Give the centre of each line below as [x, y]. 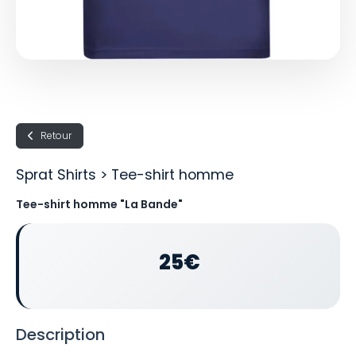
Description [60, 334]
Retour [56, 135]
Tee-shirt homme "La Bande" [99, 204]
